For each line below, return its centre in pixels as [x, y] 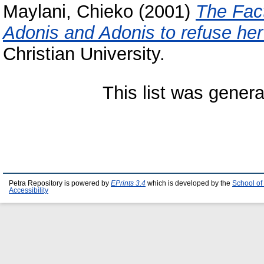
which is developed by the [189, 183]
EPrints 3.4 [128, 183]
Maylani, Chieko [68, 12]
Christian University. [84, 54]
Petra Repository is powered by [60, 183]
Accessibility [29, 190]
